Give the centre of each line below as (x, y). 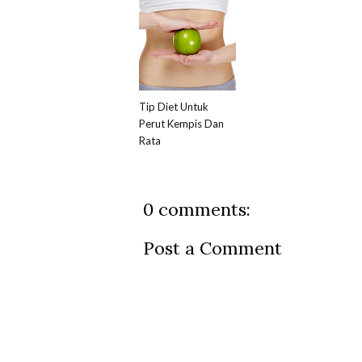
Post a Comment (213, 248)
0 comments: (197, 210)
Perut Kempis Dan (181, 124)
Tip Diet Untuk (174, 107)
